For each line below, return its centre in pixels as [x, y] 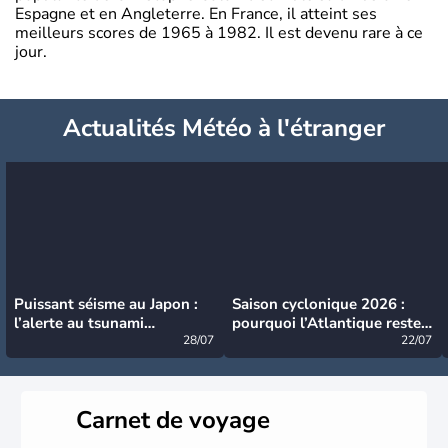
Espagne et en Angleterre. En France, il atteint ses [196, 13]
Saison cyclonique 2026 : [318, 303]
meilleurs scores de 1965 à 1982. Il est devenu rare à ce [219, 32]
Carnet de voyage [173, 419]
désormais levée [70, 341]
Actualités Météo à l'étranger [224, 127]
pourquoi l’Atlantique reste [326, 322]
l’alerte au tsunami [79, 322]
